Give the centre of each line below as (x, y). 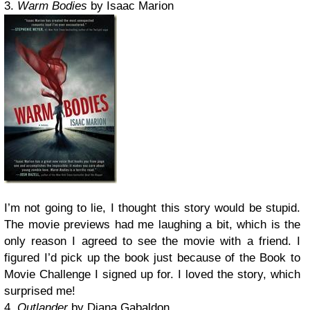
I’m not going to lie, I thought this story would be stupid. (152, 208)
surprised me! (40, 291)
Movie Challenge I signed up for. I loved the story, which (152, 274)
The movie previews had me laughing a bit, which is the (152, 225)
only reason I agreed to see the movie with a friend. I (152, 241)
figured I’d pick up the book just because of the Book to (152, 258)
